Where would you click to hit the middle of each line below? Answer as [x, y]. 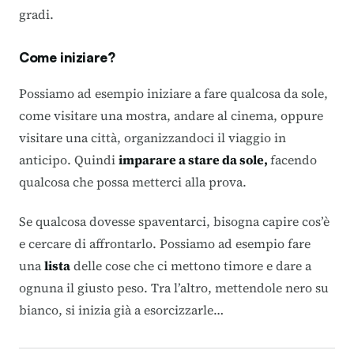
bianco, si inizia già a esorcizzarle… [121, 310]
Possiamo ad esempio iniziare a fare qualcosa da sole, [173, 93]
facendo [294, 160]
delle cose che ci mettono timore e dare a [191, 265]
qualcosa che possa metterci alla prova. [133, 182]
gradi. [36, 14]
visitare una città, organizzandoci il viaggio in [153, 137]
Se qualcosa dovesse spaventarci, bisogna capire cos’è [174, 221]
